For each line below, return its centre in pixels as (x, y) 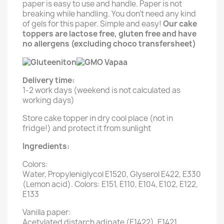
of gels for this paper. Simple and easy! (93, 24)
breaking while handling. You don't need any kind (109, 14)
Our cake (180, 24)
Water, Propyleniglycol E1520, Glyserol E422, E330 (112, 174)
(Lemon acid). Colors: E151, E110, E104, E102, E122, (110, 184)
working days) (48, 100)
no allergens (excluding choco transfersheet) (109, 44)
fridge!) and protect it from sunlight (87, 128)
